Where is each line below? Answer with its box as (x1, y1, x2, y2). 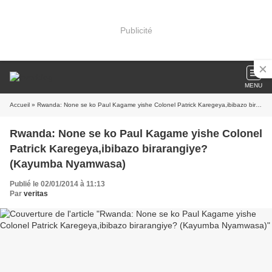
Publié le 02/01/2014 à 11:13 (10, 180, 105, 188)
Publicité (120, 25, 152, 35)
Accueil (10, 101, 30, 108)
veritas (24, 189, 48, 198)
